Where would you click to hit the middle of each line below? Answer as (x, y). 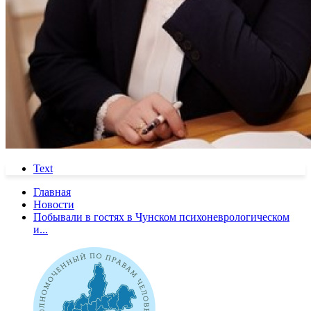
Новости (54, 204)
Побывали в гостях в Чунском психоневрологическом (161, 217)
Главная (52, 192)
